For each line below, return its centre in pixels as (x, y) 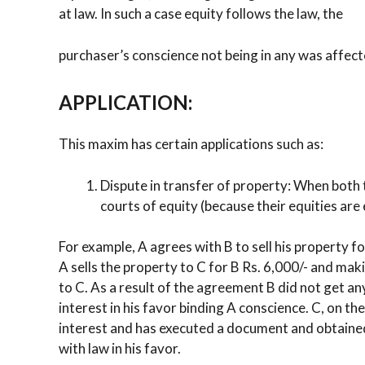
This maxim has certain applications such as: (191, 144)
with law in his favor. (120, 349)
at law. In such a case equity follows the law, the (201, 14)
